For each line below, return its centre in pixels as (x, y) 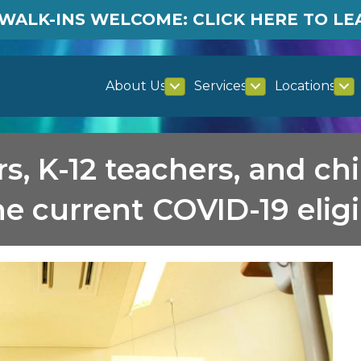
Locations (305, 86)
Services (220, 86)
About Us (136, 86)
